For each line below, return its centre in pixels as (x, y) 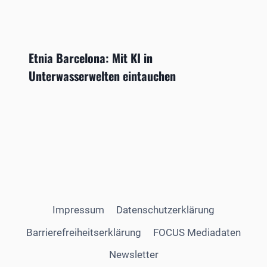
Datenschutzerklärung (166, 210)
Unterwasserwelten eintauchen (102, 75)
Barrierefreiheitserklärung (83, 232)
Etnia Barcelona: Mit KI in (91, 58)
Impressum (78, 210)
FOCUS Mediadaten (197, 232)
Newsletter (133, 254)
